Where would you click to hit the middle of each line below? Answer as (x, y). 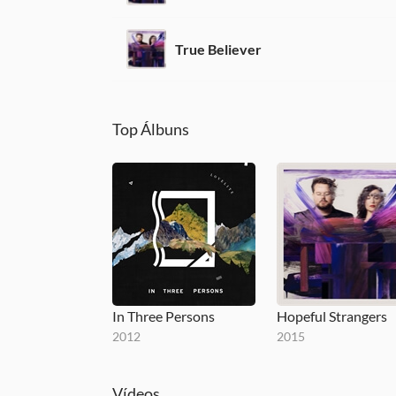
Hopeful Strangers (331, 316)
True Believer (218, 49)
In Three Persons (164, 316)
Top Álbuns (151, 129)
